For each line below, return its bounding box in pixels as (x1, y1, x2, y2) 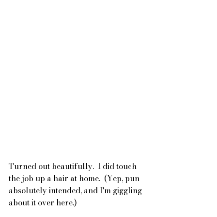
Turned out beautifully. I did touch (9, 160, 139, 172)
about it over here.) (9, 197, 77, 209)
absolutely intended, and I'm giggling (9, 185, 144, 197)
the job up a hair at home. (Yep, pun (9, 172, 141, 185)
